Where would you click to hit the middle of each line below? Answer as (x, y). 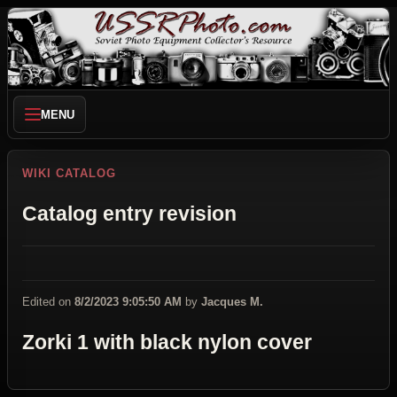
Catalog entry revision (129, 214)
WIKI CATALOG (70, 173)
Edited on (48, 302)
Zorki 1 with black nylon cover (167, 343)
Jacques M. (232, 302)
